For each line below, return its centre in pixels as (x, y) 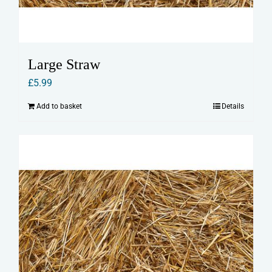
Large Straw (64, 65)
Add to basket (59, 107)
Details (233, 107)
